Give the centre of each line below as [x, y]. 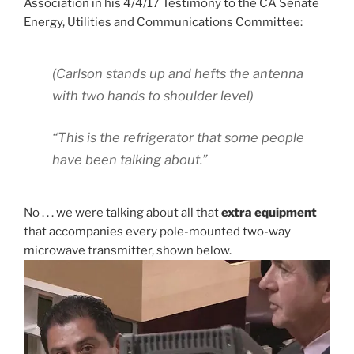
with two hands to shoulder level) [153, 96]
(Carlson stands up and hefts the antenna [178, 74]
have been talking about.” [130, 159]
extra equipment [269, 213]
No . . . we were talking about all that [122, 213]
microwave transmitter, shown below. [128, 251]
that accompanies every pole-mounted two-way [157, 232]
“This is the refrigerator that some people [178, 137]
